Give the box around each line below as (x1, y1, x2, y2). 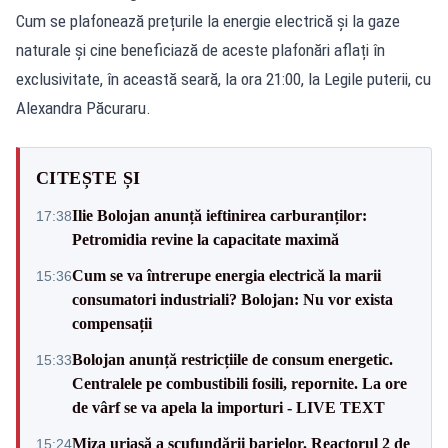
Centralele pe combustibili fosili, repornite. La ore (72, 374, 407, 392)
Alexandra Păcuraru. (16, 97, 151, 118)
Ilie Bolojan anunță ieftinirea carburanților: (72, 206, 367, 224)
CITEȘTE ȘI (36, 167, 141, 188)
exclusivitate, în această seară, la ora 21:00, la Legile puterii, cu (16, 68, 431, 89)
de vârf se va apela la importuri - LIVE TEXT (72, 398, 385, 416)
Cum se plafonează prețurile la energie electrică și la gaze (16, 10, 400, 31)
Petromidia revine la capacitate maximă (72, 230, 339, 248)
